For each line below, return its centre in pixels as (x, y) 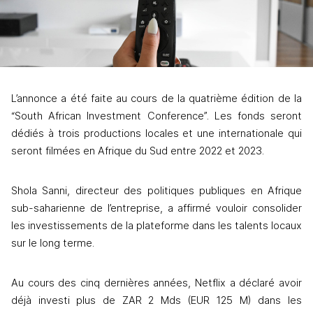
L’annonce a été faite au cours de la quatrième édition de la (156, 99)
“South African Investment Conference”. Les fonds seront (156, 116)
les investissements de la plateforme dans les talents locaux (156, 226)
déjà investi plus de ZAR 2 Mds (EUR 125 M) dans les (156, 301)
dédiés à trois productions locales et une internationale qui (156, 134)
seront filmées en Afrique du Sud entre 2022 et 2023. (139, 151)
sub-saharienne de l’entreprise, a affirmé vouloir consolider (156, 209)
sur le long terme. (54, 243)
